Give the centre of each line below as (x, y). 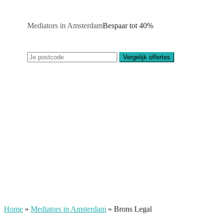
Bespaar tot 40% (128, 26)
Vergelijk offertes (147, 57)
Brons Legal (133, 209)
